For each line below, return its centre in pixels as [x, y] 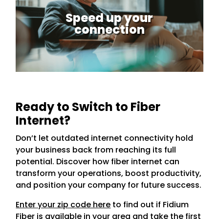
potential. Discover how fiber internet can [98, 162]
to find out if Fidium [150, 205]
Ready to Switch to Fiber [88, 107]
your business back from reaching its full [96, 150]
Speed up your [109, 18]
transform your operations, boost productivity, [109, 173]
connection [109, 30]
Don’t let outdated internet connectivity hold [105, 138]
